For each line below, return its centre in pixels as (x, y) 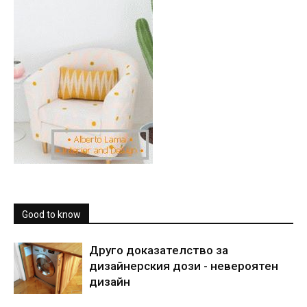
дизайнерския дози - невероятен (184, 266)
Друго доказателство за (159, 250)
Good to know (51, 214)
